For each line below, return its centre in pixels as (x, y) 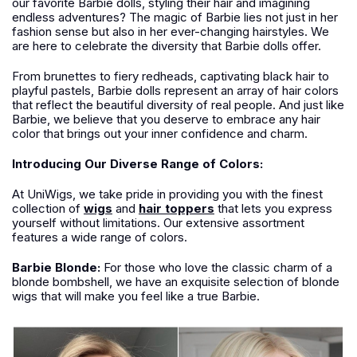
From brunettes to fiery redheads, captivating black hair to (171, 76)
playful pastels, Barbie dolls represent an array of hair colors (175, 90)
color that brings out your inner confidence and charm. (160, 133)
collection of (46, 208)
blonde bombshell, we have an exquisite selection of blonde (176, 282)
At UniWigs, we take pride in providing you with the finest (167, 194)
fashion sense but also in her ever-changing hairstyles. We (171, 31)
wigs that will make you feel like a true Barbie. (136, 296)
